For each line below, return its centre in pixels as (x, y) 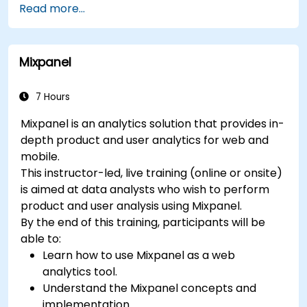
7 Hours (51, 97)
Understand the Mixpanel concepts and (150, 288)
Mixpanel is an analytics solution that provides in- (153, 123)
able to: (41, 238)
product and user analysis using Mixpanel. (132, 206)
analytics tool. (80, 271)
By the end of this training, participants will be (143, 222)
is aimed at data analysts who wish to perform (145, 189)
